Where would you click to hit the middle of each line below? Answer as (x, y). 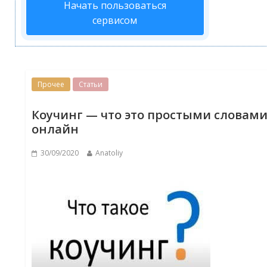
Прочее (51, 84)
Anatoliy (109, 153)
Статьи (91, 84)
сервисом (115, 20)
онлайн (55, 129)
